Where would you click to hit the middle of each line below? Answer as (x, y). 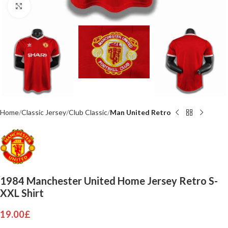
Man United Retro (140, 112)
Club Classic (88, 112)
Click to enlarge (54, 6)
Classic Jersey (44, 112)
